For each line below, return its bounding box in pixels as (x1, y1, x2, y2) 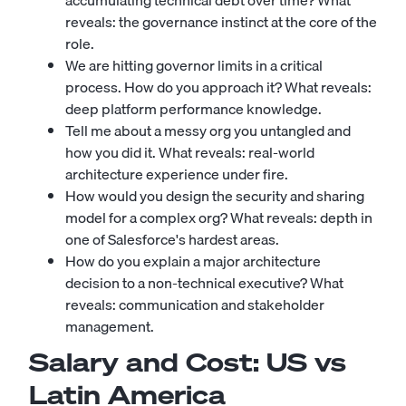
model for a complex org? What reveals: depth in (65, 206, 372, 229)
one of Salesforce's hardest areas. (65, 227, 279, 251)
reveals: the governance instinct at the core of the (65, 10, 377, 34)
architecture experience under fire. (65, 162, 288, 186)
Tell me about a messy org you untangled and (65, 119, 351, 142)
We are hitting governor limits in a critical (65, 53, 323, 77)
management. (65, 314, 154, 338)
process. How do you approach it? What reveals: (65, 75, 372, 99)
